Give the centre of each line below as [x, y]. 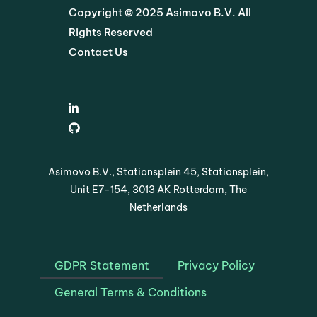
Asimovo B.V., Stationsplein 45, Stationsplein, [158, 172]
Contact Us [99, 52]
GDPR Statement [102, 265]
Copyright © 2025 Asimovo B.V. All [160, 12]
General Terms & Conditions [131, 292]
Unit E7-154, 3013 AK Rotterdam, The [158, 189]
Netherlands [158, 207]
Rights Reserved [111, 32]
